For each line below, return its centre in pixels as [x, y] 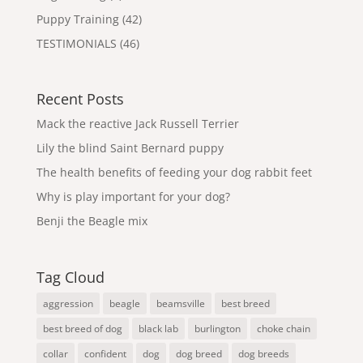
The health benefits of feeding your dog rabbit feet [174, 173]
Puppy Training [77, 19]
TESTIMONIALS [76, 44]
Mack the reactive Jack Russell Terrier [137, 124]
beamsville [180, 303]
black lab [158, 328]
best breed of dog [82, 328]
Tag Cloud [70, 277]
